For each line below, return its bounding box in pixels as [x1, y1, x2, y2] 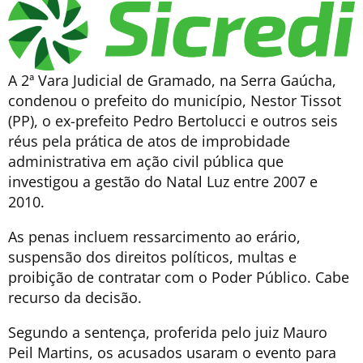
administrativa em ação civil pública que [8, 152, 284, 172]
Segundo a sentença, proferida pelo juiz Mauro [8, 322, 327, 343]
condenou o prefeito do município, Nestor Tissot [8, 91, 341, 111]
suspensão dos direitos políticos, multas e [8, 247, 297, 267]
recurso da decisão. [8, 288, 142, 308]
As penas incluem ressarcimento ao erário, [8, 227, 301, 247]
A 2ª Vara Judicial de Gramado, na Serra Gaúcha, [8, 70, 336, 91]
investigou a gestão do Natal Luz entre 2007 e [8, 172, 318, 192]
